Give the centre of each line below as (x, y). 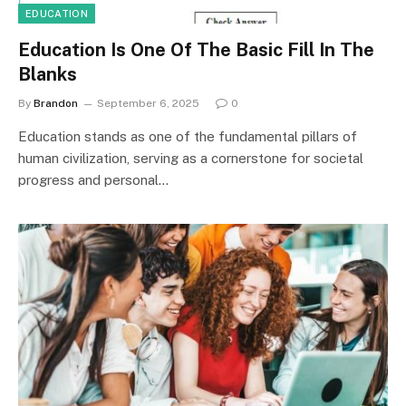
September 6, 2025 (148, 103)
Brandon (56, 103)
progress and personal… (93, 179)
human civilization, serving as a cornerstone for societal (191, 158)
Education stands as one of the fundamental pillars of (188, 136)
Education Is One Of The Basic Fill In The (196, 49)
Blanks (48, 74)
